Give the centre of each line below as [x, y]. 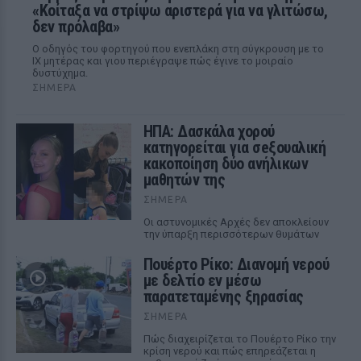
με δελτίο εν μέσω [202, 280]
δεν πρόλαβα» [76, 27]
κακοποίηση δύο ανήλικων [226, 164]
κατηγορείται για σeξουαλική [234, 147]
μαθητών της [184, 180]
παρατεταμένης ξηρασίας [223, 297]
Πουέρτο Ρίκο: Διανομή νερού [236, 264]
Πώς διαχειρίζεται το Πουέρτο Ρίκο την [239, 339]
